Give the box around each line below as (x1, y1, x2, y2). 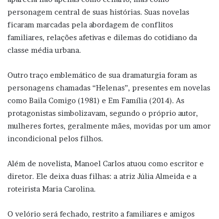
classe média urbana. (7, 45, 81, 55)
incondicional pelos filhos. (7, 133, 103, 143)
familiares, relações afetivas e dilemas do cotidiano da (7, 32, 197, 42)
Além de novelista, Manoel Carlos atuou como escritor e (7, 158, 204, 168)
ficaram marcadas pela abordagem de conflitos (7, 20, 173, 29)
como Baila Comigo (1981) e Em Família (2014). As (7, 95, 184, 105)
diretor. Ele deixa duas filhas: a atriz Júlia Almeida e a (7, 171, 197, 181)
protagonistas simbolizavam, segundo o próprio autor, (7, 108, 198, 118)
